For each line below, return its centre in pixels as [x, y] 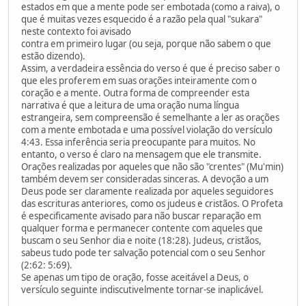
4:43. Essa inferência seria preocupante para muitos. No [138, 142]
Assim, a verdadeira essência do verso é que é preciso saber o [151, 68]
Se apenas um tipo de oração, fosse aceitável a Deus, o [135, 277]
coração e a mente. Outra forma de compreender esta [135, 93]
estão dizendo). [53, 56]
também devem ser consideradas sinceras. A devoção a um [145, 179]
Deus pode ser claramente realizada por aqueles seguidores [147, 191]
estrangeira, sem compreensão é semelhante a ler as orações [150, 117]
